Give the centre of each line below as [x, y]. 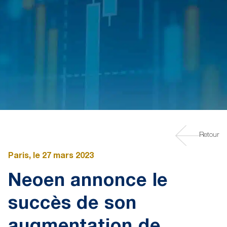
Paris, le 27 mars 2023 [51, 157]
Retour [209, 135]
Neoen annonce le [88, 182]
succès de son [72, 205]
